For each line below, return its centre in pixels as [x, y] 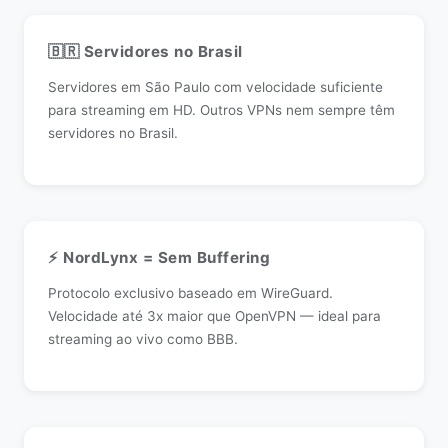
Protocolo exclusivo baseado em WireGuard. [190, 293]
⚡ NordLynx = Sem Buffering [159, 257]
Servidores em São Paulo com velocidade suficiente [215, 87]
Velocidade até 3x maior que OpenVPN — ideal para [214, 316]
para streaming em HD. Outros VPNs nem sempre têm [221, 110]
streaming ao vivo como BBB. [143, 339]
